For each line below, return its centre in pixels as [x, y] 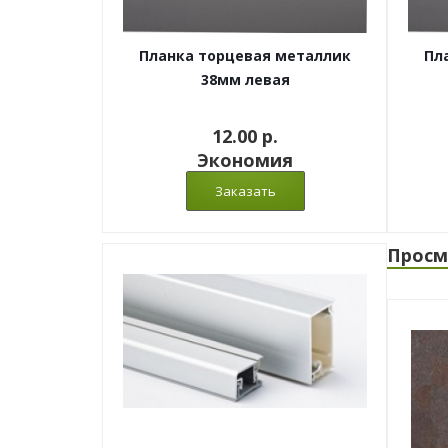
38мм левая [245, 79]
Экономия [245, 160]
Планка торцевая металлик [245, 55]
